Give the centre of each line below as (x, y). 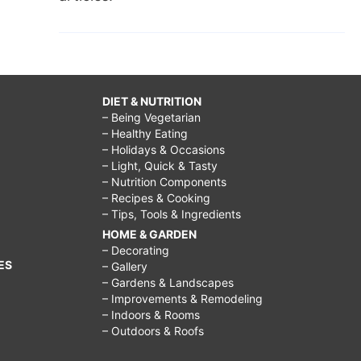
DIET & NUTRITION (152, 101)
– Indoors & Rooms (151, 314)
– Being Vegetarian (151, 117)
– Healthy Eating (145, 133)
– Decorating (136, 250)
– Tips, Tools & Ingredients (172, 214)
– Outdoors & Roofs (153, 330)
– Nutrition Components (164, 181)
